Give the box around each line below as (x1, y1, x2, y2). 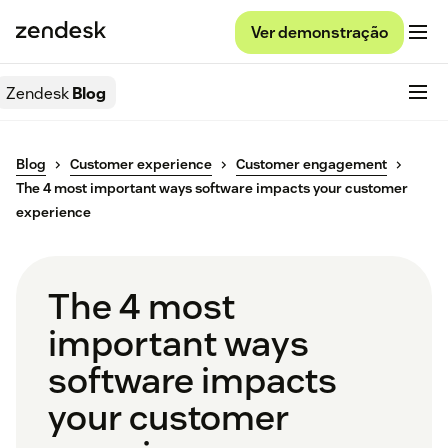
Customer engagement (236, 155, 387, 174)
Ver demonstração (251, 21, 388, 43)
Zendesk (6, 82, 69, 104)
